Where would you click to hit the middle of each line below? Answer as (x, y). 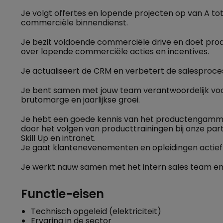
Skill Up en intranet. (58, 138)
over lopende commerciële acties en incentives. (115, 52)
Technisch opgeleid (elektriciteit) (96, 211)
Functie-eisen (62, 194)
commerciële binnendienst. (74, 23)
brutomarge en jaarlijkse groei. (80, 100)
